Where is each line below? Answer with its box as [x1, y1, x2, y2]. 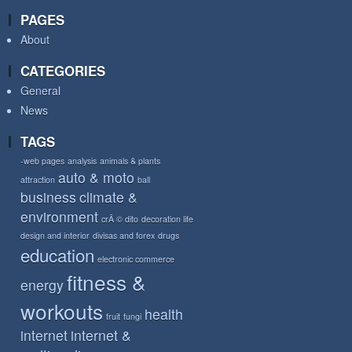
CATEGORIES [20, 61, 105, 81]
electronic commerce [97, 253, 174, 266]
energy [20, 275, 64, 295]
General [20, 82, 60, 99]
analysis [68, 155, 97, 167]
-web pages [20, 155, 64, 167]
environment [20, 207, 98, 227]
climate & [79, 187, 137, 207]
